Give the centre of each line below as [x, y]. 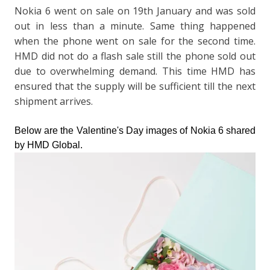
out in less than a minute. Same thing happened [135, 26]
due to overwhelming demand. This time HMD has [135, 71]
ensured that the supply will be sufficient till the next [135, 86]
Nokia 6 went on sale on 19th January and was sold [135, 11]
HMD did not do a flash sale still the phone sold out [135, 56]
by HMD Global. [49, 145]
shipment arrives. [54, 101]
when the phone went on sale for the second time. [135, 41]
